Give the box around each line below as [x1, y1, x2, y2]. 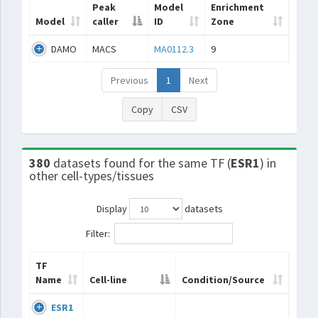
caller [92, 15, 119, 28]
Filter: [86, 226, 110, 240]
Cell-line [89, 273, 127, 286]
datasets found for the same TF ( [53, 155, 231, 171]
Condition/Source [182, 273, 265, 286]
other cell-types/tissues [29, 168, 154, 184]
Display [96, 202, 129, 215]
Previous [111, 74, 148, 87]
